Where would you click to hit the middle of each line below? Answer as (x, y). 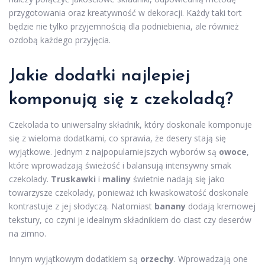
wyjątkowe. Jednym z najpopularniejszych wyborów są (114, 152)
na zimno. (28, 233)
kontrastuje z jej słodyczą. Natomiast (82, 206)
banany (170, 206)
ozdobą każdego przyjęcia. (60, 40)
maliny (117, 179)
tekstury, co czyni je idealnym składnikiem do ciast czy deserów (130, 220)
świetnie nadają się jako (178, 179)
